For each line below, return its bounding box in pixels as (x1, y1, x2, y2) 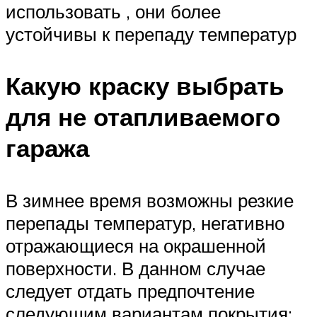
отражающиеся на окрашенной (6, 234, 266, 257)
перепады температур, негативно (6, 211, 284, 234)
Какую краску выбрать (6, 70, 284, 102)
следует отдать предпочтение (6, 279, 255, 302)
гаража (6, 132, 89, 164)
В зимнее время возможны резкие (6, 188, 294, 212)
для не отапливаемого (6, 101, 280, 133)
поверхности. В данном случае (6, 256, 265, 279)
